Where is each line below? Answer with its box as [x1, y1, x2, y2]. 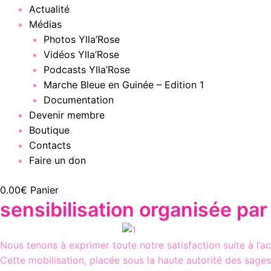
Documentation [44, 94, 114, 106]
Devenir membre [29, 109, 105, 122]
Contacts [29, 139, 71, 152]
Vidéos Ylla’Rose [44, 48, 119, 61]
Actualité [29, 3, 70, 16]
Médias [29, 18, 62, 31]
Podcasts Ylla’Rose [44, 64, 130, 76]
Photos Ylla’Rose [44, 33, 120, 46]
